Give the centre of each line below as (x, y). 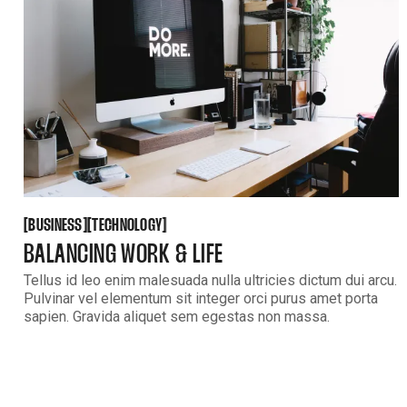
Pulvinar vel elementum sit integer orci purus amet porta (201, 298)
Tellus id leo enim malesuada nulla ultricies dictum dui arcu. (210, 280)
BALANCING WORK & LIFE (124, 255)
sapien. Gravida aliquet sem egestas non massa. (177, 316)
